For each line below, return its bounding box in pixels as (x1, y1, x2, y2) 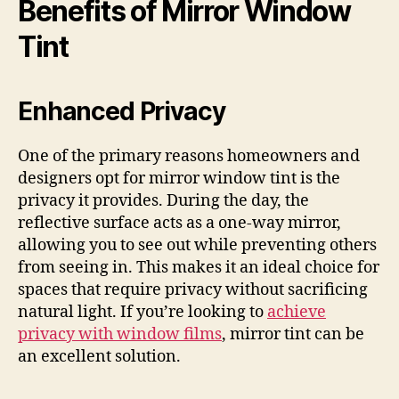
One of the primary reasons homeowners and (18, 146, 360, 167)
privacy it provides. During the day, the (18, 191, 309, 211)
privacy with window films (18, 324, 222, 345)
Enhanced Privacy (18, 96, 225, 126)
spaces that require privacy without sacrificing (18, 280, 368, 300)
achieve (267, 302, 326, 322)
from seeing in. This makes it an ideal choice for (18, 257, 379, 278)
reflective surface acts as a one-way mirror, (18, 213, 341, 233)
